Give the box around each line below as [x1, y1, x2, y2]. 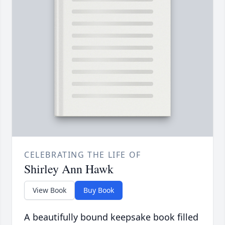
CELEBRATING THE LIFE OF [24, 149, 141, 161]
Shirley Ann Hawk [24, 161, 114, 177]
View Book [33, 185, 66, 195]
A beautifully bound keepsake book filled [24, 211, 198, 223]
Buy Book [83, 185, 114, 195]
